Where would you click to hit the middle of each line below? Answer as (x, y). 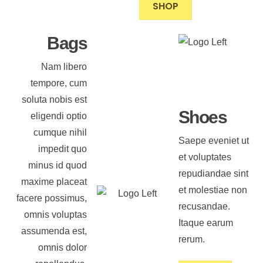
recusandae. (204, 206)
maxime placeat (54, 181)
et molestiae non (213, 190)
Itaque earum (205, 222)
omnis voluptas (56, 214)
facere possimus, (52, 198)
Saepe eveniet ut (213, 140)
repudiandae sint (213, 173)
